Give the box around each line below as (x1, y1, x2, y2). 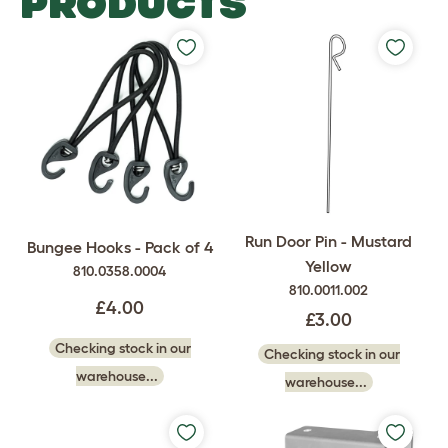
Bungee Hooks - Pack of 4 (26, 238, 213, 257)
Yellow (305, 257, 352, 275)
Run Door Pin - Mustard (245, 232, 412, 250)
